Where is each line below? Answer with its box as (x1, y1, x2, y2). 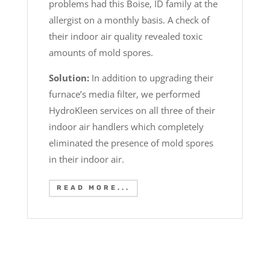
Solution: (48, 72, 89, 84)
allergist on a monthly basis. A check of (48, 14, 210, 27)
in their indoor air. (48, 153, 124, 166)
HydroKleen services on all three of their (48, 104, 215, 117)
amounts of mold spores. (48, 46, 153, 59)
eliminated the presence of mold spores (48, 137, 213, 149)
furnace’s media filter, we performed (48, 88, 200, 101)
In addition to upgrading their (89, 72, 213, 84)
